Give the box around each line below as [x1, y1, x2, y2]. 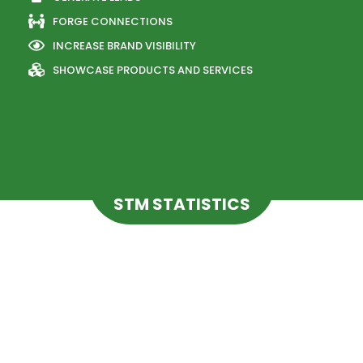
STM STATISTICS [113, 192, 250, 216]
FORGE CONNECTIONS [53, 13, 173, 29]
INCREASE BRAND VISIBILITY [53, 37, 196, 53]
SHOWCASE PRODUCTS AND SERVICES [53, 62, 253, 78]
